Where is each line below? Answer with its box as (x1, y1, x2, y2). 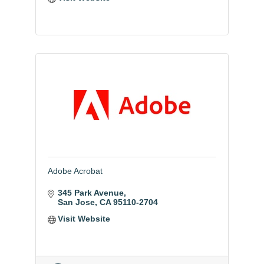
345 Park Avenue (58, 188, 124, 197)
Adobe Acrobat (47, 166, 103, 176)
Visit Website (58, 214, 111, 223)
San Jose (58, 197, 95, 207)
